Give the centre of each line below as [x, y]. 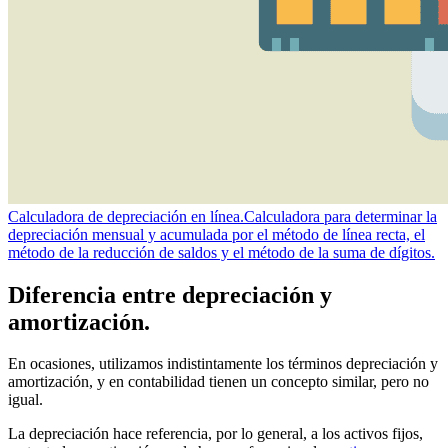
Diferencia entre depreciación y [170, 294]
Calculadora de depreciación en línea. [126, 216]
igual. [25, 400]
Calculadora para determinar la [340, 216]
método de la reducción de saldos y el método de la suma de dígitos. [221, 252]
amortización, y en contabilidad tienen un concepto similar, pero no [218, 382]
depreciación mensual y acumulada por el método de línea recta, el [216, 234]
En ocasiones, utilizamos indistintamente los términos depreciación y [223, 364]
